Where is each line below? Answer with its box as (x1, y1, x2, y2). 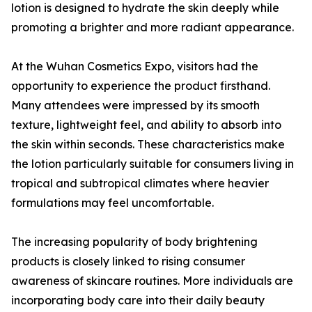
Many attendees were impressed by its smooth (11, 98, 260, 112)
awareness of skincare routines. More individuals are (11, 274, 293, 288)
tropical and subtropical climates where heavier (11, 176, 269, 190)
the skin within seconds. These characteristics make (11, 137, 285, 151)
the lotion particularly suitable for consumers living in (11, 157, 294, 171)
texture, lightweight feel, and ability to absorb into (11, 118, 281, 132)
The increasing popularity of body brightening (11, 235, 258, 249)
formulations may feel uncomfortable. (11, 196, 214, 210)
